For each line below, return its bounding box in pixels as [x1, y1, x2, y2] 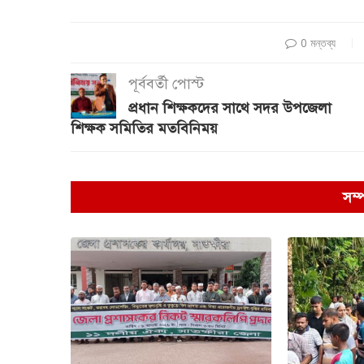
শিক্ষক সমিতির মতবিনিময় [71, 119, 218, 137]
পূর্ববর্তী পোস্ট [128, 74, 204, 93]
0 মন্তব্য [301, 34, 336, 50]
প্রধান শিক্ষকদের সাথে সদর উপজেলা [128, 98, 331, 117]
